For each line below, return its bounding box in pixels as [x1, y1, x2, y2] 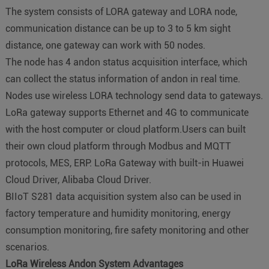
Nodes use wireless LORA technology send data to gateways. [5, 89, 263, 101]
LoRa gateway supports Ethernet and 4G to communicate [5, 106, 249, 118]
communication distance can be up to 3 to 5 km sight [5, 22, 231, 34]
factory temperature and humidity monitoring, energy [5, 207, 231, 219]
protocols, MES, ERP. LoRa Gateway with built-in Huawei [5, 157, 244, 169]
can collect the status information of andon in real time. [5, 73, 240, 85]
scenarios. [5, 241, 49, 253]
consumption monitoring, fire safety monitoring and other [5, 224, 249, 236]
